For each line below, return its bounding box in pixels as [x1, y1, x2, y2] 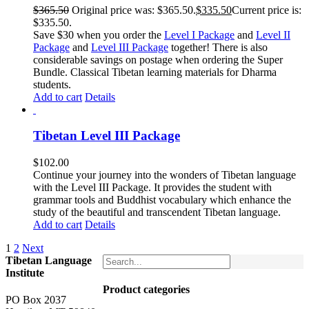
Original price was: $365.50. [72, 3, 196, 16]
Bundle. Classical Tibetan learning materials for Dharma [33, 66, 277, 78]
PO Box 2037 [6, 294, 66, 306]
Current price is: [232, 3, 301, 16]
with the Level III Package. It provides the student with [33, 181, 272, 194]
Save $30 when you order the [33, 28, 164, 41]
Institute [6, 267, 44, 279]
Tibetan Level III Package [33, 128, 180, 143]
